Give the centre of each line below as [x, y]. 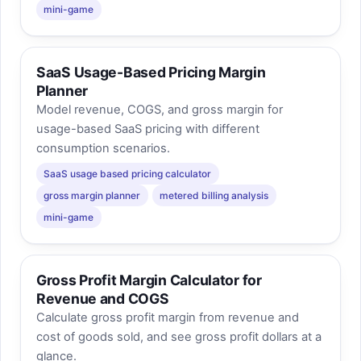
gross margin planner [92, 195]
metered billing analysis [214, 195]
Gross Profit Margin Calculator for [149, 280]
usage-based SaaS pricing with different [147, 129]
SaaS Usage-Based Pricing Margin [151, 73]
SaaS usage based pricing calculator [128, 173]
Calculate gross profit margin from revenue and [167, 318]
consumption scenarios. [103, 149]
